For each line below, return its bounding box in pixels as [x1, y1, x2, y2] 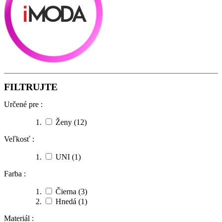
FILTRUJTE [4, 81, 57, 92]
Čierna [55, 187, 76, 196]
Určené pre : [4, 100, 43, 109]
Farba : [4, 169, 26, 178]
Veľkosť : [4, 134, 34, 143]
